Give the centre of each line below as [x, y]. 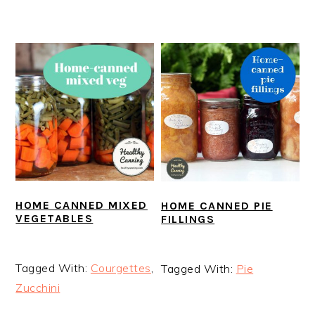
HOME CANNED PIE [217, 205]
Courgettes [121, 268]
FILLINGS [188, 219]
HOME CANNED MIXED [82, 205]
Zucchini [38, 288]
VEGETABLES [54, 219]
